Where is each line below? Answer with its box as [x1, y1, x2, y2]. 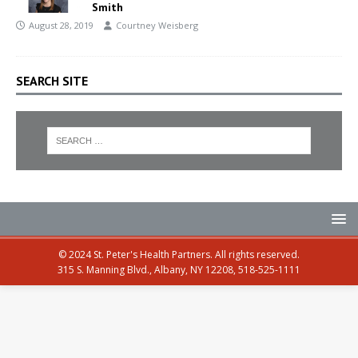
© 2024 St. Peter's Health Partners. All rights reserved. [58, 248, 300, 262]
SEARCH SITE [16, 72, 88, 89]
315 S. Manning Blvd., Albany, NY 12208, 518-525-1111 [58, 263, 300, 277]
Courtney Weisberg [116, 18, 198, 31]
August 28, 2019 [29, 18, 93, 31]
